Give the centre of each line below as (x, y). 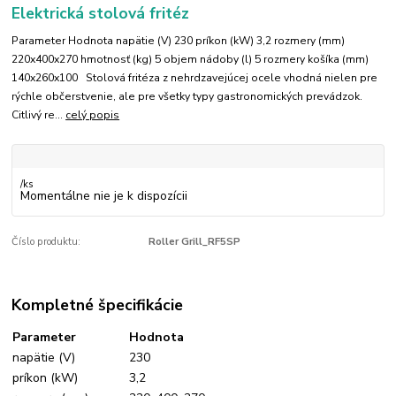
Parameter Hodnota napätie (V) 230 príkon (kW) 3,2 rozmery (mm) (179, 41)
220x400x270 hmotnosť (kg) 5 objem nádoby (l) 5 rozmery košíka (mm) (190, 60)
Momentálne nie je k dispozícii (103, 196)
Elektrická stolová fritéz (101, 14)
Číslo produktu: (46, 242)
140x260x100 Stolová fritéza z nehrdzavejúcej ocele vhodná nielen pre (195, 78)
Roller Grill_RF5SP (194, 242)
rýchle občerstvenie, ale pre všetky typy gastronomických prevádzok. (187, 97)
